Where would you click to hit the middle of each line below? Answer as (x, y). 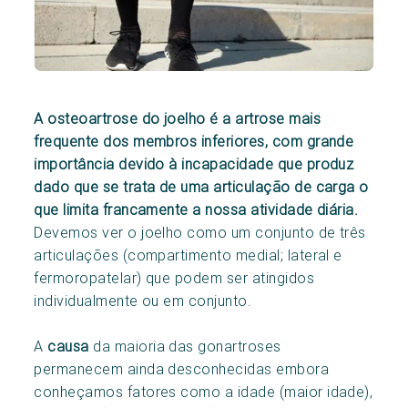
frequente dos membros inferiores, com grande (194, 141)
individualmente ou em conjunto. (143, 300)
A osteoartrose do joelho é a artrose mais (178, 118)
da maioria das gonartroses (185, 346)
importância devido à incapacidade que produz (194, 163)
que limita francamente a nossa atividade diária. (196, 209)
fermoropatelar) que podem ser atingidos (174, 277)
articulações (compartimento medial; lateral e (188, 255)
